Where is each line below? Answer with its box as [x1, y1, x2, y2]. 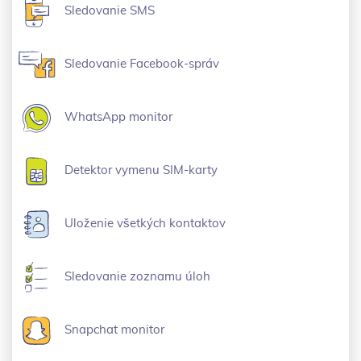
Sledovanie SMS [64, 5, 155, 17]
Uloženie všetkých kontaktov [64, 218, 226, 230]
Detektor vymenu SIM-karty [64, 164, 218, 176]
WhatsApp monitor [64, 111, 172, 123]
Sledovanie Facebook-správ [64, 58, 219, 70]
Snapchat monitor [64, 324, 164, 336]
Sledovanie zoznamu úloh [64, 271, 210, 283]
